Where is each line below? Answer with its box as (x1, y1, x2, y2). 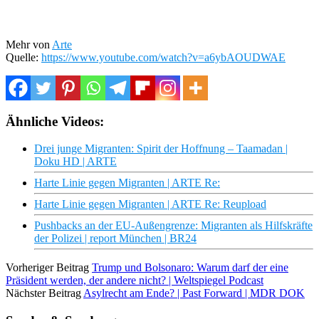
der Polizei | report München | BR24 (34, 232, 197, 245)
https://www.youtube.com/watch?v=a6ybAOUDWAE (41, 51, 286, 63)
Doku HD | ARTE (34, 155, 117, 168)
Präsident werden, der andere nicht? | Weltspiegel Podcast (6, 274, 263, 287)
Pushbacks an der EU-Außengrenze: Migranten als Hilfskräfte (34, 219, 313, 232)
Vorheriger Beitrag (6, 261, 89, 274)
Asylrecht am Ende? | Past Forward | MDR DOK (83, 287, 305, 300)
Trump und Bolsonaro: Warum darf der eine (92, 261, 288, 274)
